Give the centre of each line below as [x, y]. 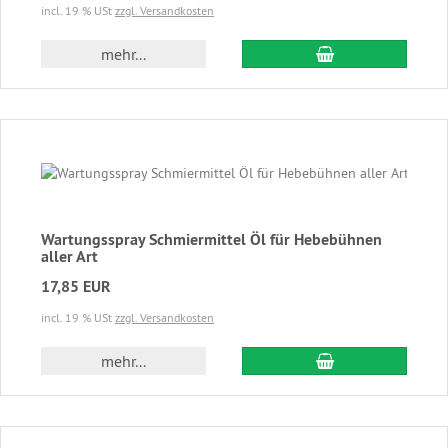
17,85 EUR [76, 286]
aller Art [69, 256]
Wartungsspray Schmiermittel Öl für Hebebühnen [211, 239]
